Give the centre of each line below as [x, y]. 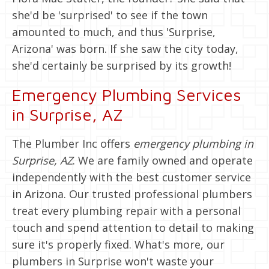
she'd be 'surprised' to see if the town [110, 15]
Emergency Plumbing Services [127, 94]
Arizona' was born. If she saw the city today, [125, 48]
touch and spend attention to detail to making [133, 227]
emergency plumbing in [193, 143]
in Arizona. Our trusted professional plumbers [132, 194]
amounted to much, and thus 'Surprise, [114, 32]
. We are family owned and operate [163, 160]
